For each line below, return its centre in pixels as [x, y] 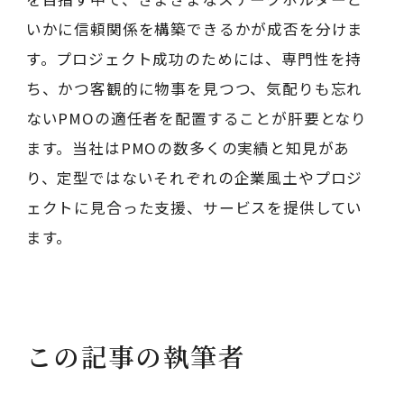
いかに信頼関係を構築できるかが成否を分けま [195, 28]
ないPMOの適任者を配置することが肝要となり [197, 118]
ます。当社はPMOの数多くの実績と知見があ [188, 147]
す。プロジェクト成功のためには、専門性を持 [194, 58]
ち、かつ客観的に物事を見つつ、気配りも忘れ [194, 88]
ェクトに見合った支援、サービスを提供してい [194, 207]
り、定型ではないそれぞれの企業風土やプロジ [194, 177]
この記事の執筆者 [136, 356]
